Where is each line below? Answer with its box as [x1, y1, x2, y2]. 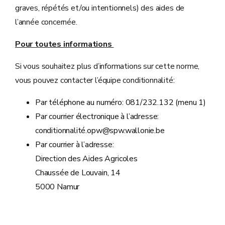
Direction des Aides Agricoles [35, 153, 138, 164]
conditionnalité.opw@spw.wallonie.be [35, 125, 165, 136]
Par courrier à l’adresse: [35, 139, 116, 150]
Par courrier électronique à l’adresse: [35, 111, 159, 122]
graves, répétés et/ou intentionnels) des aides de [15, 3, 185, 14]
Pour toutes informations [15, 39, 114, 50]
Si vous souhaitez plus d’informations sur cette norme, [15, 61, 200, 72]
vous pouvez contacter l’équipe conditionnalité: [15, 75, 175, 86]
